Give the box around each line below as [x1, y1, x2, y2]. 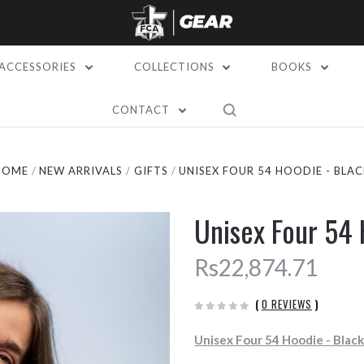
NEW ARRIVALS [39, 164, 123, 177]
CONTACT [112, 103, 174, 116]
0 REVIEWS [261, 296, 312, 312]
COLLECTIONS [133, 60, 218, 73]
